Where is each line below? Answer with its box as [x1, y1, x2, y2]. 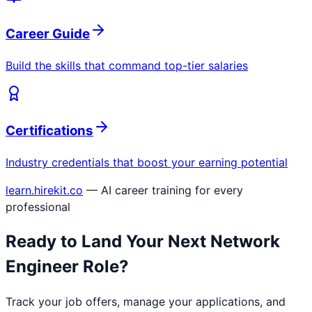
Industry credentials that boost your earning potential [6, 155, 288, 170]
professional [6, 200, 70, 214]
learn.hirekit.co [6, 183, 83, 198]
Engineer [6, 256, 79, 277]
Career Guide [6, 25, 90, 42]
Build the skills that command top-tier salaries [6, 58, 248, 72]
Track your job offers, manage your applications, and [6, 294, 286, 309]
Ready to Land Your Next [6, 231, 210, 252]
